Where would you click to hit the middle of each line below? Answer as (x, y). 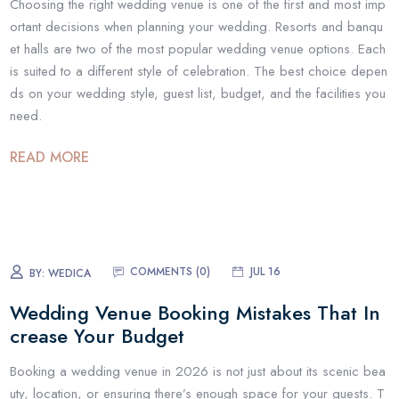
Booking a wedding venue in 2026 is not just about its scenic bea (198, 372)
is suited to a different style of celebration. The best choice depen (199, 71)
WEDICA (70, 274)
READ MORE (50, 158)
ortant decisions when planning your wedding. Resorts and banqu (197, 26)
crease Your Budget (98, 335)
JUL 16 (266, 272)
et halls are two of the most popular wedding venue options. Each (198, 49)
